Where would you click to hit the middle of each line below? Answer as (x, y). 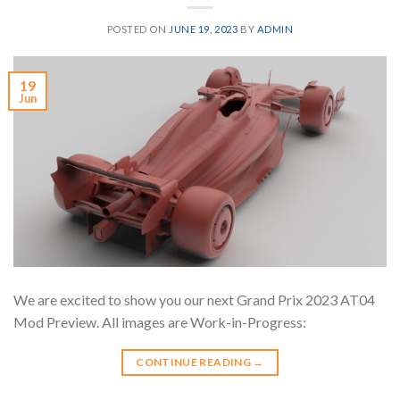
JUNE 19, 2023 (204, 29)
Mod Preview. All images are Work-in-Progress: (160, 321)
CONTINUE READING (195, 362)
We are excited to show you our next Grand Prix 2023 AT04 (194, 299)
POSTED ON (138, 29)
